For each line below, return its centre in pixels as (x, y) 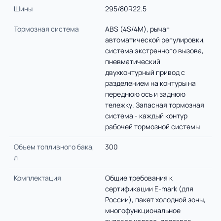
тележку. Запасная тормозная (155, 105)
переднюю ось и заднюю (145, 94)
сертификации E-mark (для (149, 189)
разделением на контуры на (150, 83)
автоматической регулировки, (155, 40)
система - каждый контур (146, 116)
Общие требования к (139, 178)
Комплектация (37, 178)
